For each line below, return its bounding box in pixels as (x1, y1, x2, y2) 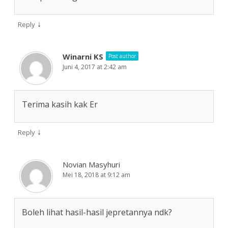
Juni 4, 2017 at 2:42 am (63, 63, 127, 72)
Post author (108, 52, 136, 60)
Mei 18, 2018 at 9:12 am (63, 170, 130, 180)
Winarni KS (63, 51, 103, 62)
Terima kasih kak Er (22, 99, 98, 110)
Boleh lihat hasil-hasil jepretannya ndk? (22, 207, 172, 218)
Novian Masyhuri (63, 159, 120, 170)
